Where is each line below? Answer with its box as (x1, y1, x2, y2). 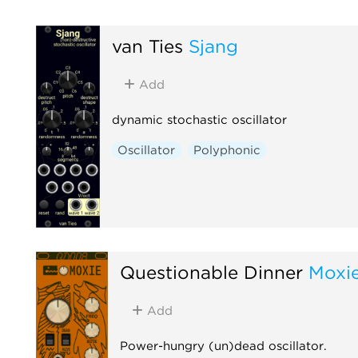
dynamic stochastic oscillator (111, 112, 287, 127)
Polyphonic (193, 142, 261, 157)
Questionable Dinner (119, 261, 303, 283)
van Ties (111, 34, 183, 57)
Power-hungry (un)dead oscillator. (119, 338, 327, 353)
